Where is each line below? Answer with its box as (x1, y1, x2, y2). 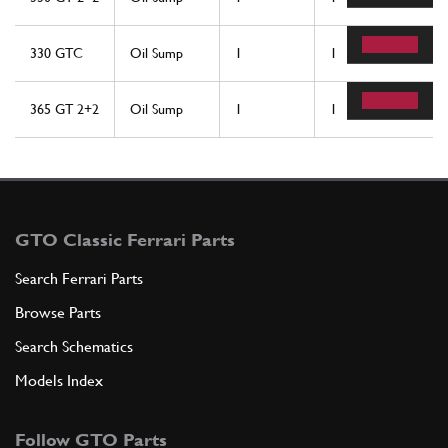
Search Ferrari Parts (15, 268, 143, 288)
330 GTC (30, 44, 83, 61)
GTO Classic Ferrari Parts (15, 228, 235, 250)
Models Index (15, 370, 103, 390)
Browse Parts (15, 302, 101, 322)
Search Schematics (15, 336, 133, 356)
